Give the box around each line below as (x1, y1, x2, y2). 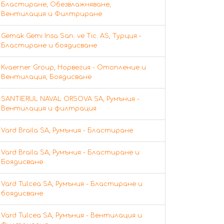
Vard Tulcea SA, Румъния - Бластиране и (1, 180, 142, 187)
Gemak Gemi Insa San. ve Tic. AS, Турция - (1, 32, 141, 39)
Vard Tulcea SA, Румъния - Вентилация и (1, 211, 142, 219)
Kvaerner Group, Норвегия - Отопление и (1, 63, 146, 71)
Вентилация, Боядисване (1, 73, 91, 80)
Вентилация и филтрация (1, 104, 96, 112)
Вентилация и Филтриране (1, 10, 102, 17)
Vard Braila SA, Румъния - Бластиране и (1, 148, 139, 156)
